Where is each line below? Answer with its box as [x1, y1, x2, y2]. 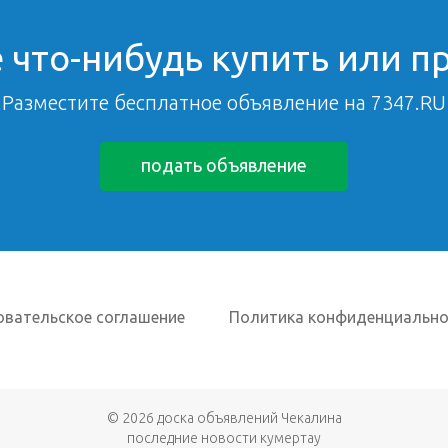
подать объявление [141, 155, 307, 175]
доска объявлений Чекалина [156, 410, 342, 426]
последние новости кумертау [127, 430, 321, 446]
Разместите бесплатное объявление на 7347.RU [2, 91, 446, 114]
